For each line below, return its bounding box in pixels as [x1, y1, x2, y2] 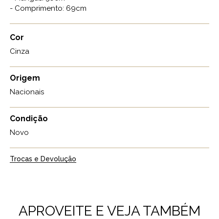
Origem [10, 73, 40, 83]
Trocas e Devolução [10, 155, 76, 163]
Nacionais [10, 88, 44, 97]
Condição [10, 114, 48, 124]
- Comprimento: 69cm [10, 4, 87, 13]
